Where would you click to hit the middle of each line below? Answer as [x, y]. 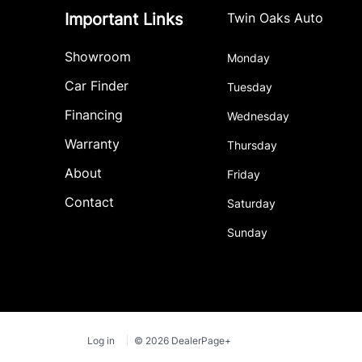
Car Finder [97, 86]
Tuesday [250, 87]
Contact [89, 202]
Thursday [253, 145]
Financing [94, 115]
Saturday [252, 203]
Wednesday [259, 116]
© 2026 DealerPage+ [183, 341]
